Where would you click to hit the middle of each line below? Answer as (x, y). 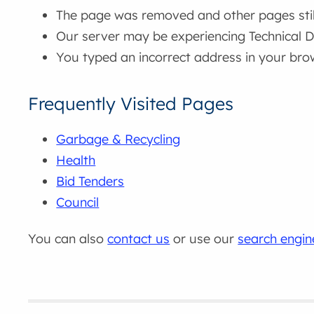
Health (76, 161)
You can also (68, 238)
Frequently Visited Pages (131, 104)
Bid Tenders (90, 182)
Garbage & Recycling (118, 139)
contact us (139, 238)
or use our (204, 238)
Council (78, 203)
